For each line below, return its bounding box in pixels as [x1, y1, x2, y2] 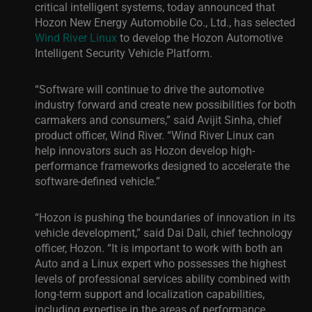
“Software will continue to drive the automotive [35, 81, 264, 96]
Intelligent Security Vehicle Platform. [35, 45, 212, 60]
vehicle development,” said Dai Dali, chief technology [35, 225, 292, 240]
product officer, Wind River [35, 127, 162, 142]
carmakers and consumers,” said [35, 112, 194, 127]
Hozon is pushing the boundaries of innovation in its [39, 210, 295, 224]
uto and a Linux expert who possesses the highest [42, 256, 286, 270]
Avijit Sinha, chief [194, 112, 282, 127]
